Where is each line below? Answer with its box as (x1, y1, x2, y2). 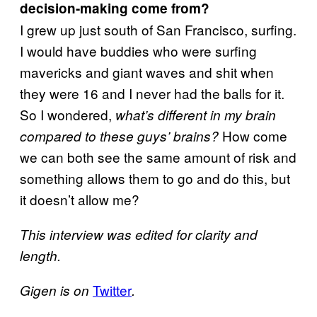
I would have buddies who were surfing (20, 40, 257, 60)
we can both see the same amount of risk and (20, 146, 296, 166)
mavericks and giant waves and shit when (20, 62, 274, 81)
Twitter (93, 279, 132, 299)
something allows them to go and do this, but (20, 168, 290, 188)
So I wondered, (20, 104, 115, 124)
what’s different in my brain (115, 105, 276, 124)
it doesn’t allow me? (20, 189, 139, 209)
